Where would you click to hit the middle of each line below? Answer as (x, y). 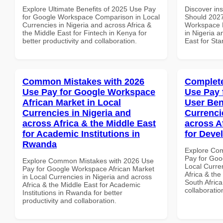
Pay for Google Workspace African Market (88, 168)
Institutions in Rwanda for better (72, 192)
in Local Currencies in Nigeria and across (87, 176)
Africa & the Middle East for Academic (81, 184)
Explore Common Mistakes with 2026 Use (88, 161)
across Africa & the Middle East (89, 123)
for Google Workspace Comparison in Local (91, 17)
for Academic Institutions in (81, 134)
